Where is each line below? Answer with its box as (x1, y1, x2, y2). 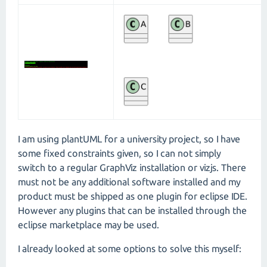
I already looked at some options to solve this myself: (18, 243, 241, 254)
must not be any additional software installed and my (18, 176, 240, 188)
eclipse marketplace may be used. (18, 219, 159, 231)
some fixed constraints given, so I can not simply (18, 148, 221, 159)
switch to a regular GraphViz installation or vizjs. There (18, 162, 246, 173)
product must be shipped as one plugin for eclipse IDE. (18, 191, 247, 202)
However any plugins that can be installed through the (18, 205, 247, 216)
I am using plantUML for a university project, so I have (18, 133, 240, 145)
